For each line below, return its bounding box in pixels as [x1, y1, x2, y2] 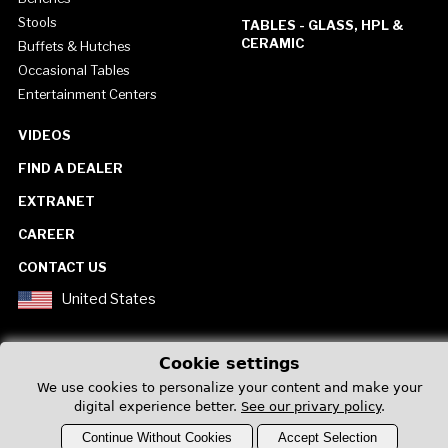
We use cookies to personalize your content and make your [37, 380, 422, 395]
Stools [17, 14, 57, 31]
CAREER [17, 226, 75, 243]
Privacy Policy [349, 410, 435, 426]
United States [61, 289, 156, 308]
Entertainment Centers [17, 86, 157, 103]
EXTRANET [17, 193, 95, 210]
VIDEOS [17, 127, 71, 144]
